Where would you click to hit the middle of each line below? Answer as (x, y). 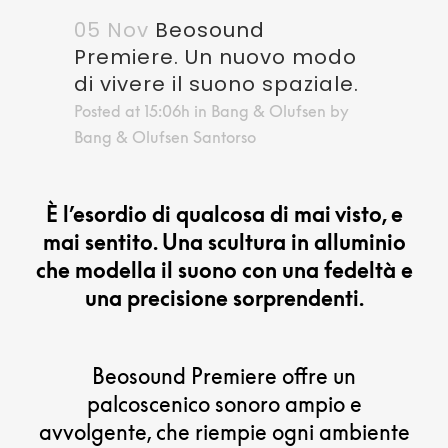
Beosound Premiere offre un (224, 375)
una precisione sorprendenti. (224, 297)
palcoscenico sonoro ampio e (224, 403)
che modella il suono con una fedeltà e (224, 269)
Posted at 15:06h (132, 110)
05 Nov (111, 29)
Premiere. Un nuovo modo (215, 56)
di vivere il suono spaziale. (216, 83)
